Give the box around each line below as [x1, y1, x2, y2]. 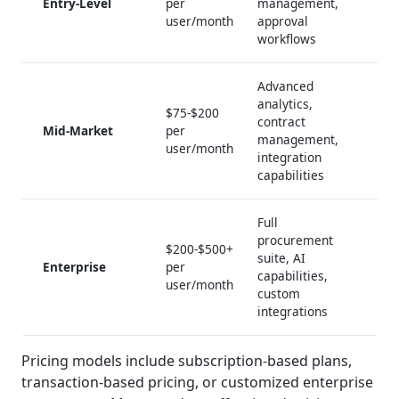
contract [256, 112, 305, 130]
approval [256, 12, 308, 29]
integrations [256, 302, 328, 320]
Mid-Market [43, 121, 113, 139]
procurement [256, 231, 333, 248]
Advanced [256, 77, 313, 94]
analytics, [256, 94, 313, 112]
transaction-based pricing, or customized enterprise [21, 371, 373, 392]
